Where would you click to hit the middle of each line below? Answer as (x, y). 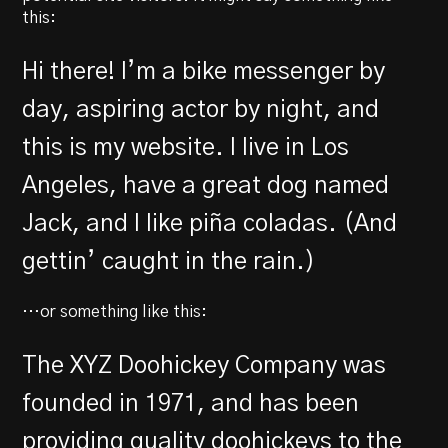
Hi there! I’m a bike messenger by (204, 71)
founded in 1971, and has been (191, 403)
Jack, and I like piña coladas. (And (210, 223)
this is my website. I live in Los (186, 147)
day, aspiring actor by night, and (201, 109)
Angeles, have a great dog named (206, 185)
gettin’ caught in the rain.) (169, 261)
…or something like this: (115, 311)
